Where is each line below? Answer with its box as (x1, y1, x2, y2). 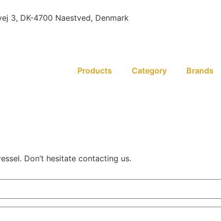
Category (132, 66, 167, 75)
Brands (186, 66, 214, 75)
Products (77, 66, 112, 75)
